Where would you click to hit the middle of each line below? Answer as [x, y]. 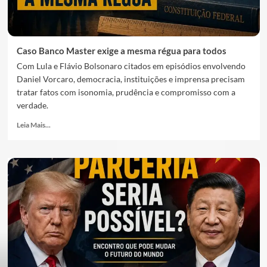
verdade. [32, 105]
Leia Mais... [33, 125]
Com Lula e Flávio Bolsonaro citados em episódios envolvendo [131, 66]
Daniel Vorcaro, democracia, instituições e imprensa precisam [131, 79]
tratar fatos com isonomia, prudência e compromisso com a [126, 92]
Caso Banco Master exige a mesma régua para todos [121, 51]
